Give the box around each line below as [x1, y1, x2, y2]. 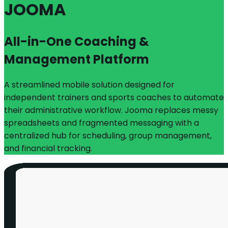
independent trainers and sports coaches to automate [4, 92, 224, 103]
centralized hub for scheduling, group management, [4, 130, 212, 141]
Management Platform [4, 51, 149, 68]
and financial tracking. [4, 142, 92, 154]
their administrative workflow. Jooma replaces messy [4, 104, 218, 116]
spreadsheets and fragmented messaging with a [4, 117, 199, 129]
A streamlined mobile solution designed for [4, 79, 175, 91]
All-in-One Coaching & [4, 33, 149, 50]
